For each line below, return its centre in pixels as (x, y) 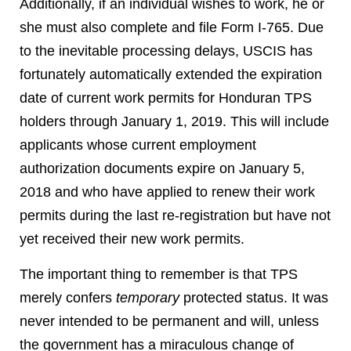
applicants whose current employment (138, 145)
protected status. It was (254, 298)
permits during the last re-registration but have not (175, 215)
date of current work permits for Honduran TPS (166, 98)
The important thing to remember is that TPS (159, 274)
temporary (148, 298)
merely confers (68, 298)
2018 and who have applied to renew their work (167, 192)
